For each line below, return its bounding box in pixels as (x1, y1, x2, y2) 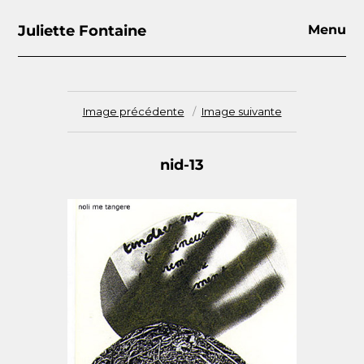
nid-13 (160, 156, 204, 175)
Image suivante (201, 105, 282, 119)
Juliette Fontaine (18, 22, 147, 40)
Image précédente (82, 105, 184, 119)
